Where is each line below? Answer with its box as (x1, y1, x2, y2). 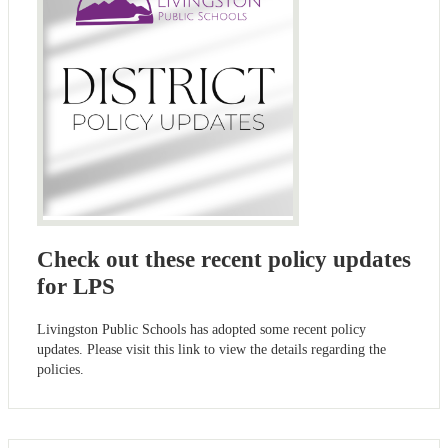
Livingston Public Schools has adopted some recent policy (37, 322, 366, 338)
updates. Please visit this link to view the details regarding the (37, 342, 386, 358)
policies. (37, 362, 84, 378)
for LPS (37, 274, 115, 300)
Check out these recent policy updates (37, 247, 411, 273)
